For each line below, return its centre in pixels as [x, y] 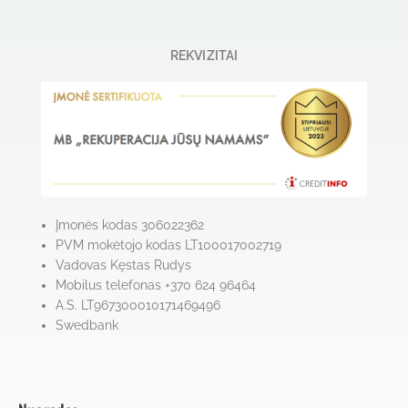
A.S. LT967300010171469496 [138, 306]
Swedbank [87, 326]
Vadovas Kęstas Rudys [124, 265]
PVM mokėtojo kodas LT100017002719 [169, 245]
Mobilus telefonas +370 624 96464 [156, 286]
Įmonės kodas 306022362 [130, 225]
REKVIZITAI [204, 56]
